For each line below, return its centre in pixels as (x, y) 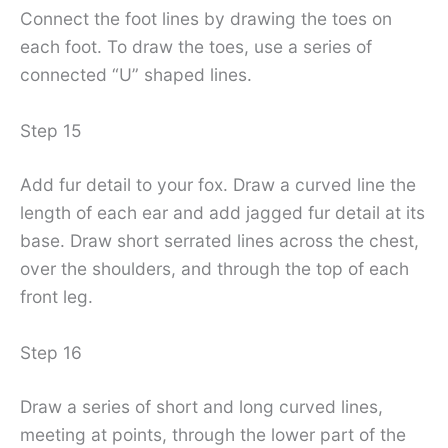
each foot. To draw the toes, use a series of (196, 47)
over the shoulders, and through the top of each (214, 268)
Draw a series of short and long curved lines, (201, 406)
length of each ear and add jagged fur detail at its (222, 212)
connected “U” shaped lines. (136, 75)
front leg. (56, 296)
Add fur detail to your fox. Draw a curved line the (218, 184)
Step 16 (51, 352)
